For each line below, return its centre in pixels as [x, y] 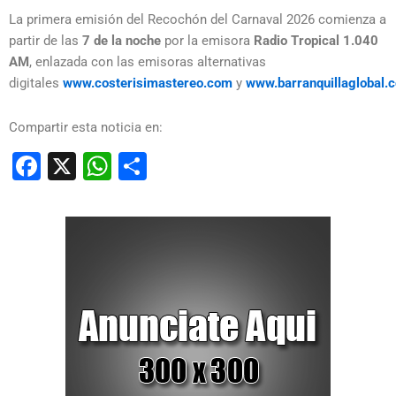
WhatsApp [176, 166]
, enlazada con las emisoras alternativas [148, 62]
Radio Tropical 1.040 [316, 41]
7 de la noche [122, 41]
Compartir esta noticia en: [86, 127]
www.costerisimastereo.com [148, 84]
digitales [36, 84]
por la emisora [207, 41]
